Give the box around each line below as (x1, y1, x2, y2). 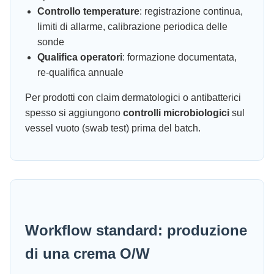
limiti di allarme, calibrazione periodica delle (37, 21, 228, 32)
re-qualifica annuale (37, 67, 124, 78)
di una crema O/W (25, 245, 150, 262)
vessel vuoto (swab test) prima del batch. (25, 122, 201, 133)
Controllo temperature (37, 6, 139, 17)
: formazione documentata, (122, 51, 237, 62)
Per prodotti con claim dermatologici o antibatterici (25, 92, 241, 103)
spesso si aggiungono (25, 107, 123, 118)
